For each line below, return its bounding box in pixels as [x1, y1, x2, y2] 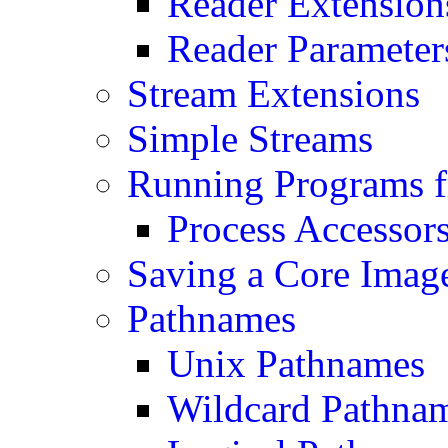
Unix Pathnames [167, 342, 426, 385]
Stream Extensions [127, 72, 421, 115]
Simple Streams [127, 117, 374, 160]
